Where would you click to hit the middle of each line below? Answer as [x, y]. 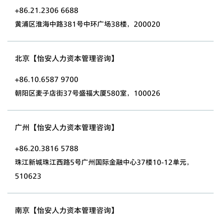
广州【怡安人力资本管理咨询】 [67, 127]
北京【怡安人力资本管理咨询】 [67, 58]
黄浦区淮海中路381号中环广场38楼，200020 [88, 24]
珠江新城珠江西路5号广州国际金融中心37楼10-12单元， [104, 162]
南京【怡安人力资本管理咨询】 [67, 210]
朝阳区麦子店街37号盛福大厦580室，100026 [88, 93]
